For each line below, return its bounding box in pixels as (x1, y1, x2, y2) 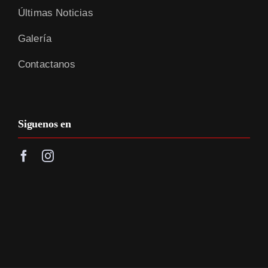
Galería (17, 33, 52, 45)
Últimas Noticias (17, 7, 93, 19)
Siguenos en (17, 118, 72, 130)
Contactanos (17, 59, 75, 71)
